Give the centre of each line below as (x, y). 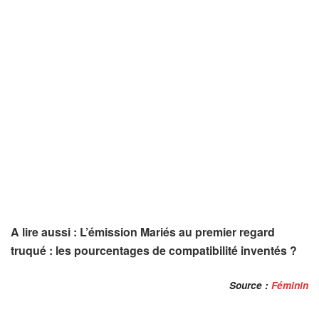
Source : (249, 285)
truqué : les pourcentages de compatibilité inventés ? (154, 251)
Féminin (288, 285)
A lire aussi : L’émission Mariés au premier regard (143, 232)
